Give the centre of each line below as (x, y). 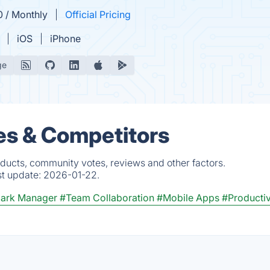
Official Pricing (98, 14)
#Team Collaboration (107, 198)
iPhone (65, 39)
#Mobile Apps (188, 198)
